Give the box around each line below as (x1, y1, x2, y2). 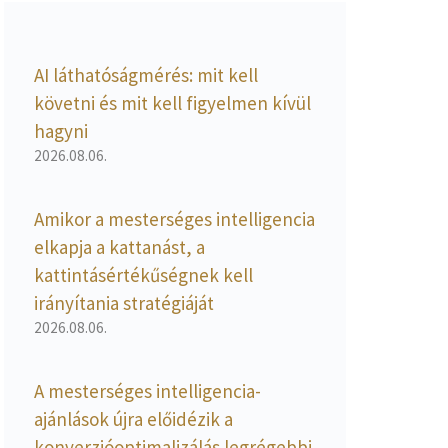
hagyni (34, 118, 88, 143)
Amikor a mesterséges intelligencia (34, 206, 315, 231)
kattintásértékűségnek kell (34, 262, 253, 287)
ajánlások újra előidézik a (34, 406, 233, 431)
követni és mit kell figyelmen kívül (34, 90, 311, 115)
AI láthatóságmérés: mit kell (34, 62, 258, 87)
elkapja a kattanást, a (34, 234, 205, 259)
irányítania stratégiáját (34, 290, 214, 315)
